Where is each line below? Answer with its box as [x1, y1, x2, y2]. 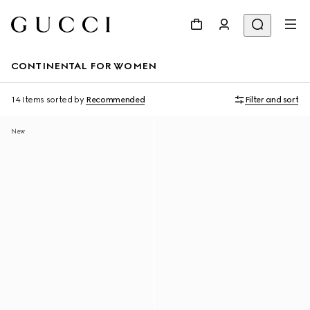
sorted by [46, 95, 84, 104]
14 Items [11, 95, 45, 104]
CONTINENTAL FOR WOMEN [11, 60, 156, 72]
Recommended [86, 95, 145, 104]
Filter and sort [244, 95, 299, 104]
